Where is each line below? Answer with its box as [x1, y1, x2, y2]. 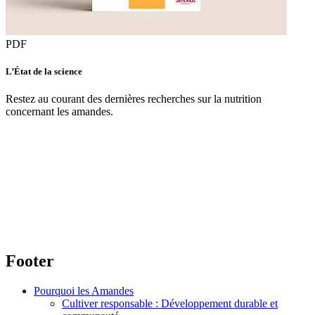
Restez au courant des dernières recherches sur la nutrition [6, 93, 262, 105]
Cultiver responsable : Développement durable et [62, 297, 278, 309]
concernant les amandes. [6, 105, 113, 118]
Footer [6, 251, 54, 270]
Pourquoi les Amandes [34, 284, 134, 297]
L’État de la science [6, 65, 82, 77]
